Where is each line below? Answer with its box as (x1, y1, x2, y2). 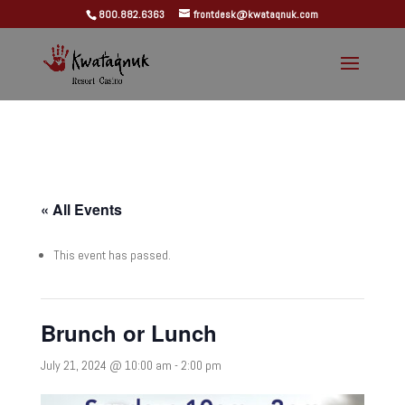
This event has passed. (52, 247, 171, 263)
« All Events (40, 199, 122, 220)
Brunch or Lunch (40, 317, 217, 348)
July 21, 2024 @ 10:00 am (40, 357, 172, 373)
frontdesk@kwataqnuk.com (193, 7, 319, 22)
